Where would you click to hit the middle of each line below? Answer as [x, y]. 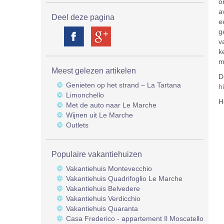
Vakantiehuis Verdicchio [103, 198]
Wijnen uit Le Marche [99, 115]
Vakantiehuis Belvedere [103, 188]
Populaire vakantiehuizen [97, 154]
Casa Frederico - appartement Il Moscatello [135, 218]
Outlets [77, 125]
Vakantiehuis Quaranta [102, 208]
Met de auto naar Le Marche [111, 105]
